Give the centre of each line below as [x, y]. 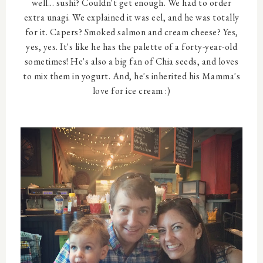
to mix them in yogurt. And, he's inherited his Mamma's [131, 76]
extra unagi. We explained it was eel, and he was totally [131, 17]
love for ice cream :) [131, 91]
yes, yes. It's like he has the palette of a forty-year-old [131, 47]
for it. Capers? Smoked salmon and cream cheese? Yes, [131, 32]
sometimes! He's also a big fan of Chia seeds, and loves [131, 61]
